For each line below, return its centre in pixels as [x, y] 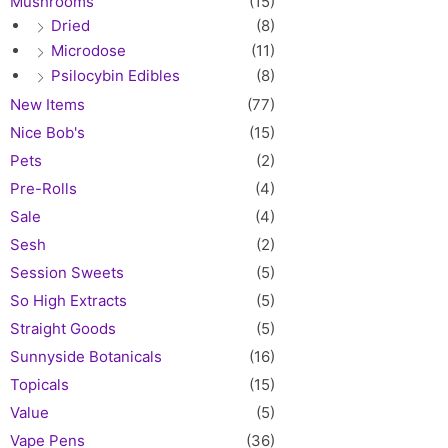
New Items [47, 104]
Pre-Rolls [43, 188]
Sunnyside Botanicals [86, 356]
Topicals [39, 384]
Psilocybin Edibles [115, 75]
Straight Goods [63, 328]
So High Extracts [68, 300]
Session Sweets [67, 272]
